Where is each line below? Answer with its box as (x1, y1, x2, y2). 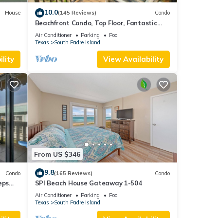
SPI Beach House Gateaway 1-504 (35, 179, 142, 187)
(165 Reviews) (54, 169, 92, 177)
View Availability (103, 54, 163, 64)
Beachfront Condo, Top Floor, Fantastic (35, 18, 157, 27)
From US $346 (34, 149, 80, 159)
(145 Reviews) (57, 9, 96, 17)
